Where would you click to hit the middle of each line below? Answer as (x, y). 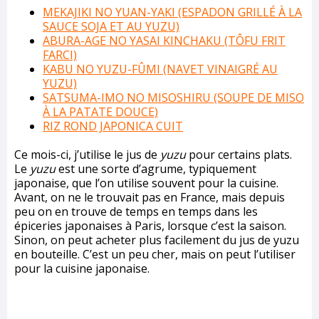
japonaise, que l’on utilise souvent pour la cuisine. (146, 183)
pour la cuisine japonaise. (82, 269)
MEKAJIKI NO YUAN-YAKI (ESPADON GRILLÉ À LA (172, 12)
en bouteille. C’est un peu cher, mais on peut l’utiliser (155, 255)
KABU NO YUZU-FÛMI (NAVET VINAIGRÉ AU (160, 69)
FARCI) (60, 55)
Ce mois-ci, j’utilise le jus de (87, 155)
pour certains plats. (240, 155)
